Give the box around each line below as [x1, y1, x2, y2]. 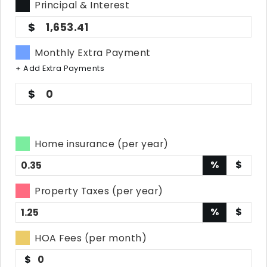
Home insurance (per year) [35, 137, 169, 151]
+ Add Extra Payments [15, 63, 105, 73]
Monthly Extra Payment [35, 46, 151, 60]
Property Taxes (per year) [35, 184, 163, 198]
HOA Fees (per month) [35, 231, 147, 245]
